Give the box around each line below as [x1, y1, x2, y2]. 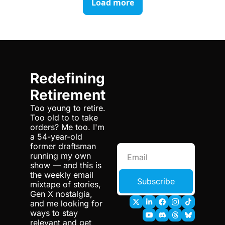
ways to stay [30, 207, 78, 218]
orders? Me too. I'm [30, 122, 104, 132]
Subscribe [137, 176, 175, 186]
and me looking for [30, 198, 102, 208]
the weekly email [30, 169, 93, 180]
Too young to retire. [30, 102, 105, 113]
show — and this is [30, 160, 101, 170]
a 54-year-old [30, 131, 82, 142]
